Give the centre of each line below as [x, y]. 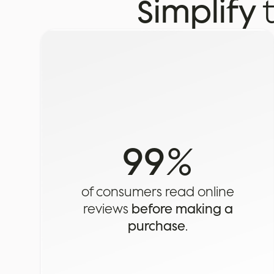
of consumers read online [158, 192]
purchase [157, 226]
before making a [182, 209]
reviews [107, 209]
